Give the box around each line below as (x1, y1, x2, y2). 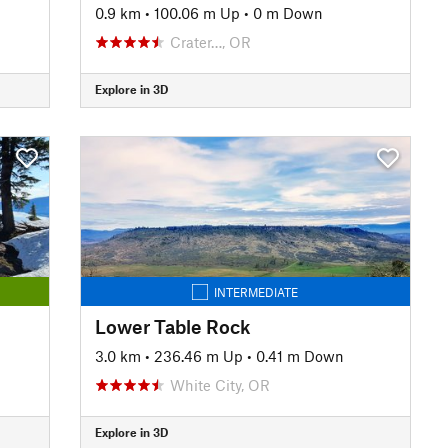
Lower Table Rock (94, 314, 251, 338)
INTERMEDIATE (214, 284, 299, 299)
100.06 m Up (153, 3, 240, 22)
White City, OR (169, 375, 270, 394)
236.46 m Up (153, 346, 243, 365)
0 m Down (252, 3, 323, 22)
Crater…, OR (169, 32, 251, 51)
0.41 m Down (255, 346, 344, 365)
